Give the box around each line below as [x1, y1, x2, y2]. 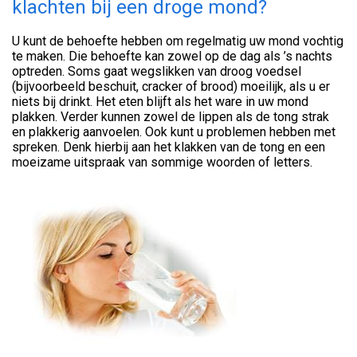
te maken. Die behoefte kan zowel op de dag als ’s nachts [12, 49, 332, 65]
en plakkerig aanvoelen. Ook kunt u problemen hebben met [12, 124, 335, 140]
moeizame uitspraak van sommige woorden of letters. [12, 155, 312, 171]
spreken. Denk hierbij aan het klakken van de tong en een [12, 139, 325, 155]
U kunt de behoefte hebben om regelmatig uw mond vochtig [12, 33, 343, 49]
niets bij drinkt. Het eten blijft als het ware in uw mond [12, 94, 308, 110]
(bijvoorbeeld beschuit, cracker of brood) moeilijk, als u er [12, 79, 330, 95]
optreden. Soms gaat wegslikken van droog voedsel [12, 64, 301, 80]
